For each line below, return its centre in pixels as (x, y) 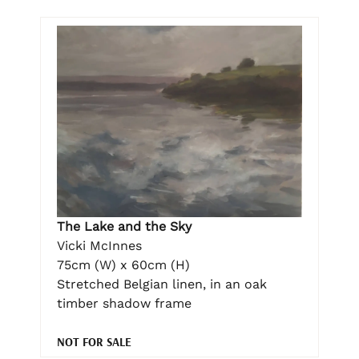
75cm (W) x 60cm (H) (123, 265)
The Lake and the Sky (124, 227)
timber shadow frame (124, 304)
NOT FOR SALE (94, 342)
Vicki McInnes (99, 246)
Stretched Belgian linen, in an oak (162, 284)
